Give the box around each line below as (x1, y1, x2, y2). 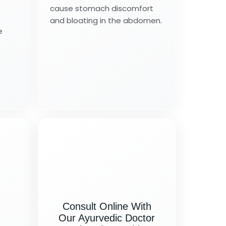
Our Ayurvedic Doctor (59, 212, 155, 224)
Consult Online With (62, 201, 151, 212)
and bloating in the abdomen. (49, 15, 162, 26)
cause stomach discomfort (49, 3, 153, 14)
